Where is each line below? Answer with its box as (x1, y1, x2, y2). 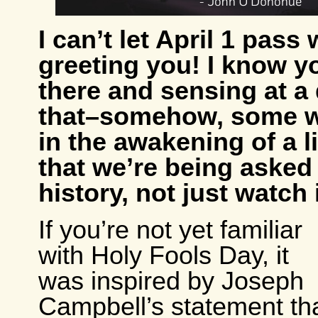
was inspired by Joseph (38, 267, 304, 295)
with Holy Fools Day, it (38, 241, 289, 270)
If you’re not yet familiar (38, 216, 302, 244)
